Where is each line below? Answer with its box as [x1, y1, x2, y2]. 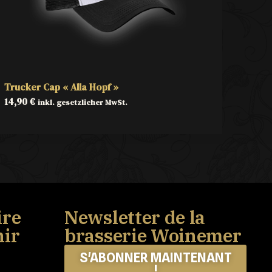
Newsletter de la [64, 205, 206, 229]
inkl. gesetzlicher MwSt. [37, 97, 127, 107]
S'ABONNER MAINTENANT [79, 250, 232, 265]
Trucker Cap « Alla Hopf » [4, 80, 118, 93]
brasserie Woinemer [64, 223, 242, 247]
